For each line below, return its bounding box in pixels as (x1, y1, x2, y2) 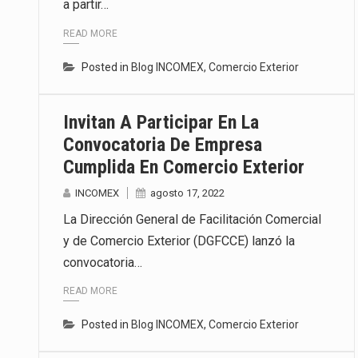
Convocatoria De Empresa (63, 133, 262, 156)
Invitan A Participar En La (63, 110, 259, 133)
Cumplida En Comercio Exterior (63, 155, 304, 178)
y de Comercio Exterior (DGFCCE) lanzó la (63, 233, 295, 249)
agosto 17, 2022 (150, 186, 225, 199)
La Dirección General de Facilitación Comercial (63, 211, 321, 227)
